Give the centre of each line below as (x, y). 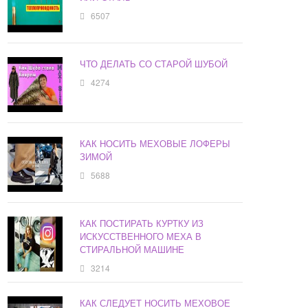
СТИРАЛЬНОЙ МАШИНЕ (132, 250)
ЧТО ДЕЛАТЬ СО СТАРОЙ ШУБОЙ (154, 64)
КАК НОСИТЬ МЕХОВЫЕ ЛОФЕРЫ (155, 144)
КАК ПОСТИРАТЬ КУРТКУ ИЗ (142, 223)
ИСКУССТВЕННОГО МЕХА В (141, 236)
